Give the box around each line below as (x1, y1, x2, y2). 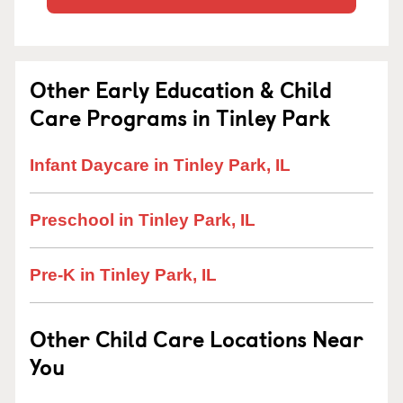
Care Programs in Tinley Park (30, 101, 330, 133)
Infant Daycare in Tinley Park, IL (30, 156, 291, 175)
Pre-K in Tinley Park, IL (30, 265, 217, 284)
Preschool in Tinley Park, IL (30, 210, 255, 229)
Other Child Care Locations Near (30, 322, 363, 354)
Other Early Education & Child (30, 73, 332, 105)
